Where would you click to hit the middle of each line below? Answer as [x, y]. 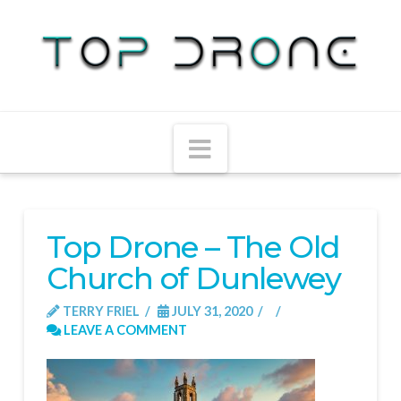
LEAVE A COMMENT [124, 330]
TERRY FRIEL [99, 311]
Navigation [273, 147]
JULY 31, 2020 [210, 311]
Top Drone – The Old [193, 247]
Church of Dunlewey [193, 279]
